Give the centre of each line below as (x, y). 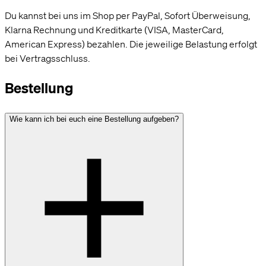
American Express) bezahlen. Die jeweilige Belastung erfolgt (131, 44)
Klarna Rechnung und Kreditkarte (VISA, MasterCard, (114, 29)
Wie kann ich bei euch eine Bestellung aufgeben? (94, 119)
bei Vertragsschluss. (47, 58)
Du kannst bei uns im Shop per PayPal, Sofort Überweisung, (128, 15)
